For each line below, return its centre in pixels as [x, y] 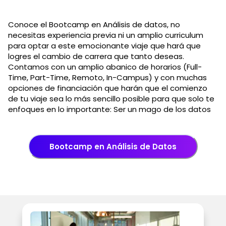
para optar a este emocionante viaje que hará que [104, 45]
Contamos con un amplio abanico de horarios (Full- [105, 67]
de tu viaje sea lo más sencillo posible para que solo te [111, 98]
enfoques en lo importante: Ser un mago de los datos [109, 109]
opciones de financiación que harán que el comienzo [108, 88]
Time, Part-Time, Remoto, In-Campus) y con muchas [107, 77]
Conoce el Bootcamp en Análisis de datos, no [94, 24]
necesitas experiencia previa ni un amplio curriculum [106, 35]
